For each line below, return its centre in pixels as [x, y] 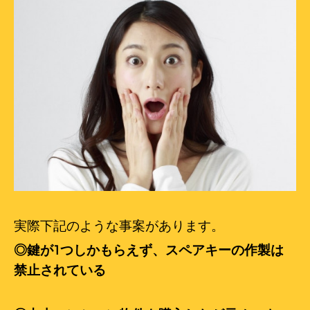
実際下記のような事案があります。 [119, 226]
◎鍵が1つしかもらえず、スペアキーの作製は [149, 250]
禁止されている [60, 271]
